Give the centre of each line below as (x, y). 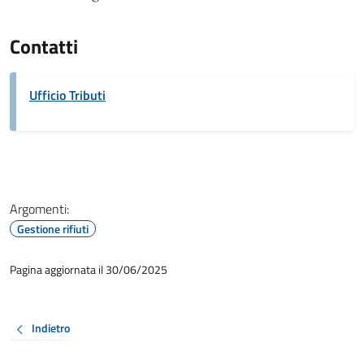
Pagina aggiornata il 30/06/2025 (89, 269)
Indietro (51, 328)
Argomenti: (39, 209)
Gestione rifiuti (53, 229)
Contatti (44, 46)
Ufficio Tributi (67, 95)
